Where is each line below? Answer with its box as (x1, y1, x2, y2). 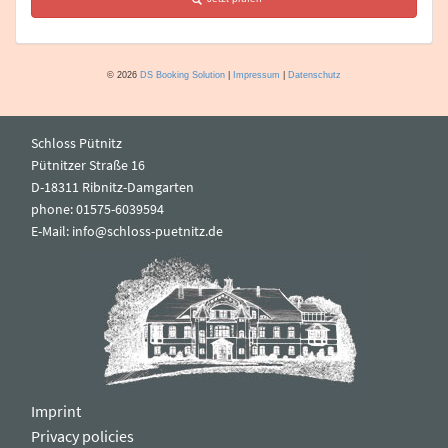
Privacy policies (31, 425, 134, 446)
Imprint (31, 400, 81, 421)
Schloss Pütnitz (31, 133, 122, 152)
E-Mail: (31, 221, 72, 240)
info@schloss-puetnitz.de (72, 221, 223, 240)
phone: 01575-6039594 (31, 199, 164, 218)
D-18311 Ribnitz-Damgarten (31, 177, 194, 196)
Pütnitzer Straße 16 (31, 155, 145, 174)
